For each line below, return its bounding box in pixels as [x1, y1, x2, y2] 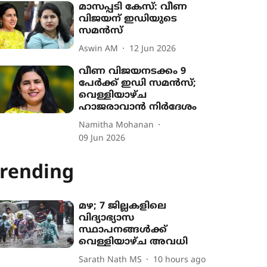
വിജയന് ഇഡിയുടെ [79, 13, 178, 25]
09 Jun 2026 [79, 133, 126, 144]
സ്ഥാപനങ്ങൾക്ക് [79, 224, 167, 236]
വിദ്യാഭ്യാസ [79, 212, 135, 224]
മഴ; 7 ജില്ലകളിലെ [79, 200, 167, 212]
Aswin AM [79, 44, 119, 54]
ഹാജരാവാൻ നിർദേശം [79, 101, 197, 113]
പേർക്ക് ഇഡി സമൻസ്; [79, 77, 197, 89]
